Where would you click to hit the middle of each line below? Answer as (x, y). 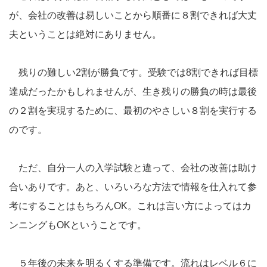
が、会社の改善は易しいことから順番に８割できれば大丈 (133, 15)
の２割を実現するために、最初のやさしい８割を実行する (133, 110)
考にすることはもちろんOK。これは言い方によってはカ (130, 206)
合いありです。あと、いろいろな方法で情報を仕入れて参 (133, 187)
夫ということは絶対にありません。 (85, 34)
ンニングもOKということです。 (78, 225)
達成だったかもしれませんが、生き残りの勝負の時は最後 (133, 91)
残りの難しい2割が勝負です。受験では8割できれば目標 (133, 72)
